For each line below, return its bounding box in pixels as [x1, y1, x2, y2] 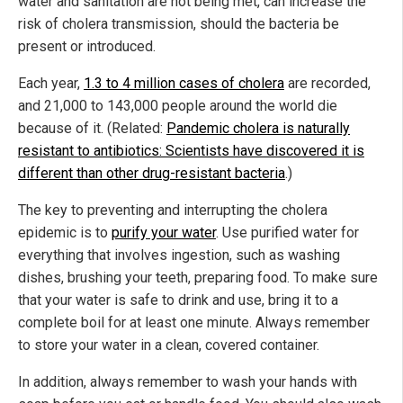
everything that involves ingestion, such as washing [18, 246, 340, 264]
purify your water [112, 224, 216, 242]
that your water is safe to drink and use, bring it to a [18, 291, 338, 309]
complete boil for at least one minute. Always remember [18, 314, 370, 332]
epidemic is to [18, 224, 112, 242]
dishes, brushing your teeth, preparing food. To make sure [18, 269, 378, 287]
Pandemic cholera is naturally [166, 120, 350, 138]
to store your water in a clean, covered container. [18, 336, 319, 354]
